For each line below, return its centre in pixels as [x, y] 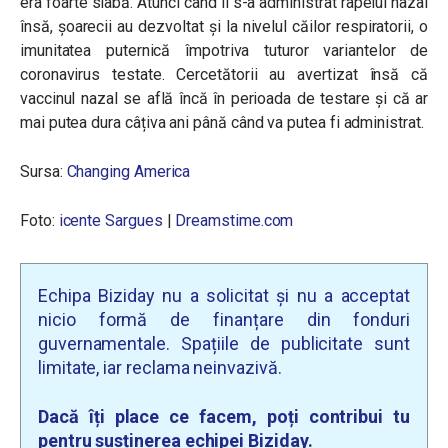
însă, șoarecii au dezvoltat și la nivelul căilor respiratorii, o [224, 26]
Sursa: [43, 171]
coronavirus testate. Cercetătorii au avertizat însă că [224, 74]
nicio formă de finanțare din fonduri [224, 319]
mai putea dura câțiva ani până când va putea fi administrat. [222, 122]
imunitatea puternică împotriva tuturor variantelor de [224, 50]
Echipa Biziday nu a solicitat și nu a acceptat [224, 295]
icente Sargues [110, 220]
